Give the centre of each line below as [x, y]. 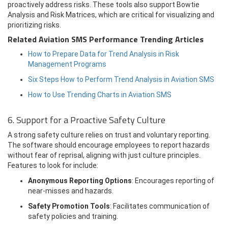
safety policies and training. [73, 216]
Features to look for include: [53, 165]
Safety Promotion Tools [69, 206]
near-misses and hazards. [71, 191]
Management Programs [67, 64]
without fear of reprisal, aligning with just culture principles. [104, 155]
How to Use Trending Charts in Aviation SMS [100, 95]
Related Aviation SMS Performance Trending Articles [106, 39]
